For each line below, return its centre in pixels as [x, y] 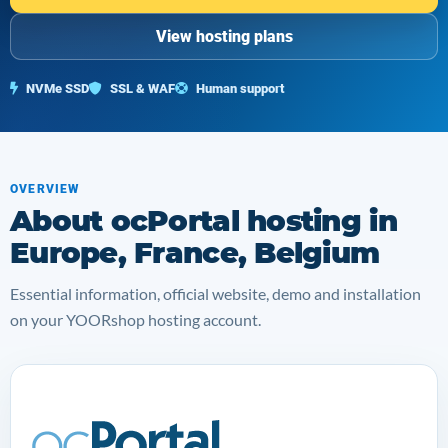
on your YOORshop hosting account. [135, 319]
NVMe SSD [56, 88]
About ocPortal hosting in [203, 220]
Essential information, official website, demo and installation [215, 293]
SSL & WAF [141, 88]
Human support [238, 88]
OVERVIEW [45, 189]
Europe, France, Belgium [195, 252]
